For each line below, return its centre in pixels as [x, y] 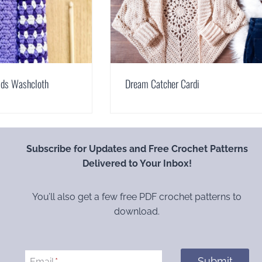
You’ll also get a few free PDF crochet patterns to [137, 197]
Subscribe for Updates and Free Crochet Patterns [137, 149]
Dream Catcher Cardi [162, 84]
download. [137, 212]
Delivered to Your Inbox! [137, 164]
